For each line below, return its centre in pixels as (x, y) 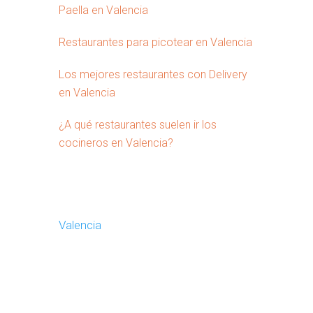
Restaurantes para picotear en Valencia (155, 42)
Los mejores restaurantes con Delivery (153, 74)
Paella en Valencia (103, 10)
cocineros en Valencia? (116, 143)
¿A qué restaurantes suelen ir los (138, 125)
